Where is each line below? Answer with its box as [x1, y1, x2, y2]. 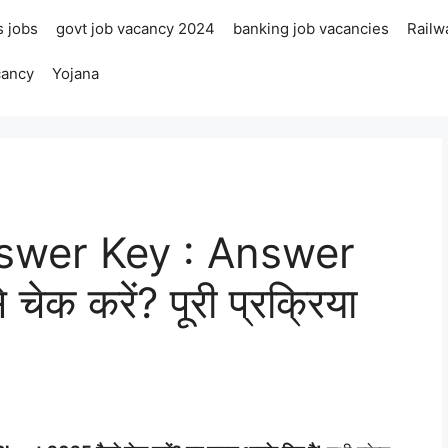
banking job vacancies [233, 19, 390, 38]
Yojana [52, 64, 100, 83]
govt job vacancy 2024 [56, 19, 216, 38]
